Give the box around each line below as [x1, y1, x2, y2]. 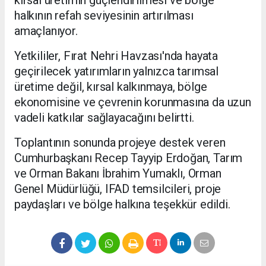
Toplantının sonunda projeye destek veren [14, 135, 226, 150]
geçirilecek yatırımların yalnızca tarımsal [14, 64, 218, 78]
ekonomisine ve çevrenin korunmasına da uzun [14, 94, 251, 109]
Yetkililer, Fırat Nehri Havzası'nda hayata [14, 48, 218, 63]
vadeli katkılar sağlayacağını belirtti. [14, 110, 194, 125]
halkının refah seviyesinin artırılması [14, 8, 194, 23]
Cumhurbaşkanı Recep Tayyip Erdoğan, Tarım [14, 150, 243, 165]
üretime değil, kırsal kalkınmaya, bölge [14, 79, 207, 94]
